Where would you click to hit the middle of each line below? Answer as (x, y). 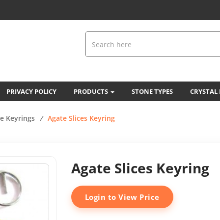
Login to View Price (122, 197)
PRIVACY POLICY (31, 91)
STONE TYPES (152, 91)
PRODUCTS (92, 91)
